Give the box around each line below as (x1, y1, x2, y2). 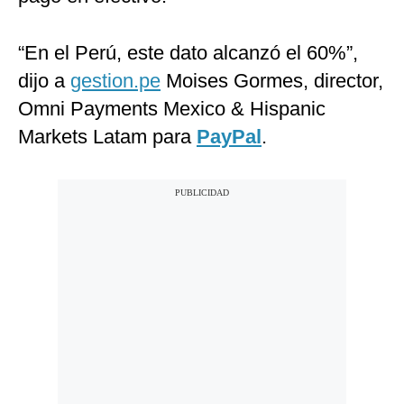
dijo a (18, 69, 70, 93)
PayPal (197, 125, 262, 149)
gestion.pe (70, 69, 161, 93)
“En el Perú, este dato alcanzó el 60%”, (18, 41, 358, 65)
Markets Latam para (18, 125, 197, 149)
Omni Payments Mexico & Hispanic (18, 97, 326, 121)
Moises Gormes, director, (161, 69, 383, 93)
